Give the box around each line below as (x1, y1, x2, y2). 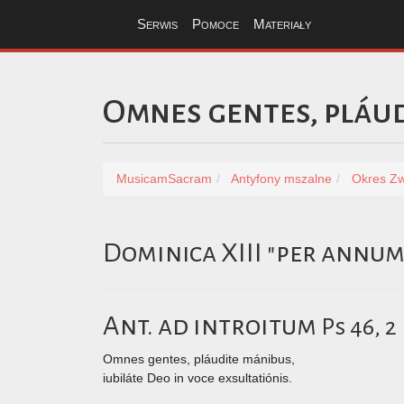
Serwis (137, 16, 178, 32)
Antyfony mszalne (231, 170, 332, 186)
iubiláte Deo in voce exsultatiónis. (103, 370, 292, 385)
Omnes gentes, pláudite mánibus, (103, 351, 295, 366)
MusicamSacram (116, 170, 212, 186)
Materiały (253, 16, 311, 32)
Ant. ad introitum (103, 310, 321, 340)
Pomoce (192, 16, 239, 32)
